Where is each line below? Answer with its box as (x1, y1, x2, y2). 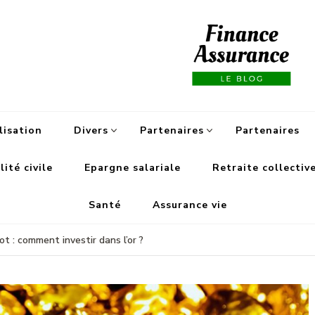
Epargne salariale (84, 161, 181, 175)
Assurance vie (152, 198, 227, 212)
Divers (74, 124, 108, 138)
